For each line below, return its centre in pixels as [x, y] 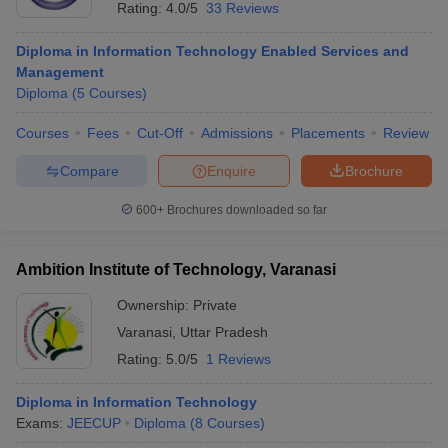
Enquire [231, 170]
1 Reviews [238, 359]
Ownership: [155, 305]
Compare [89, 170]
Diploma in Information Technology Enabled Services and [212, 51]
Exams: [41, 423]
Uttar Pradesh [224, 332]
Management [60, 72]
